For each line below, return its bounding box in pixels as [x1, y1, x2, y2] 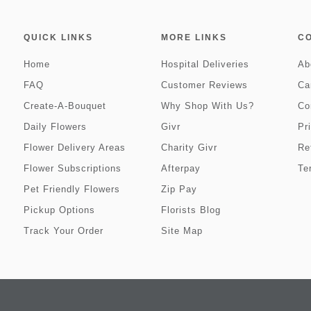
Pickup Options [24, 205, 95, 215]
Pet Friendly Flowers [24, 184, 120, 194]
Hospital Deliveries [160, 59, 249, 69]
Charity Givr [160, 142, 217, 153]
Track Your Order [24, 226, 103, 236]
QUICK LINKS [24, 33, 93, 42]
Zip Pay [160, 184, 197, 194]
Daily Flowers [24, 121, 87, 132]
